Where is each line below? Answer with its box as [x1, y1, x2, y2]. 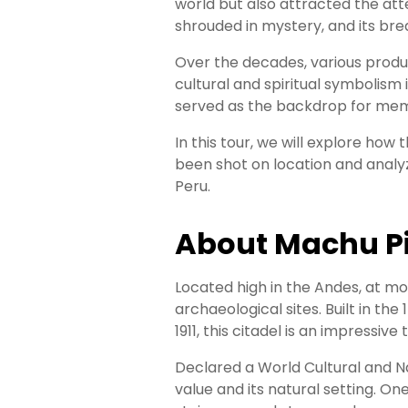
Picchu [24, 199, 66, 219]
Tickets [24, 219, 69, 238]
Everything [24, 66, 90, 85]
